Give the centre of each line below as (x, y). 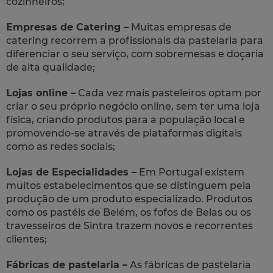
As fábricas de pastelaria (189, 264)
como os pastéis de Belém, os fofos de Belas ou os (129, 212)
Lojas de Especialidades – (71, 172)
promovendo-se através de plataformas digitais (124, 133)
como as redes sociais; (61, 146)
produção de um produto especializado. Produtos (129, 199)
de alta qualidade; (51, 67)
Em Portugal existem (190, 172)
